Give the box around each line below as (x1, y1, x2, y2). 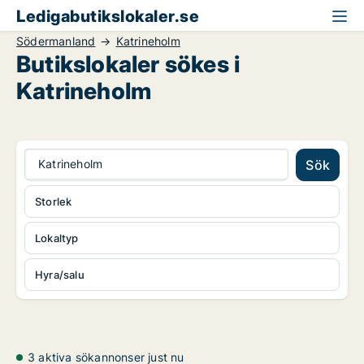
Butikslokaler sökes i (16, 50, 240, 78)
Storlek (35, 195, 72, 208)
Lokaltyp (35, 232, 79, 245)
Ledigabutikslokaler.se (16, 6, 199, 26)
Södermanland (16, 34, 96, 48)
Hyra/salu (35, 268, 84, 281)
